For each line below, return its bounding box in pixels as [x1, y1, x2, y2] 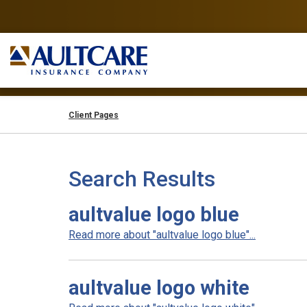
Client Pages [69, 110, 119, 120]
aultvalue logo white [69, 276, 249, 299]
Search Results [69, 166, 215, 192]
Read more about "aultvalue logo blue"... [69, 228, 256, 241]
